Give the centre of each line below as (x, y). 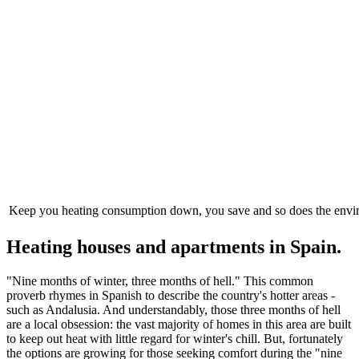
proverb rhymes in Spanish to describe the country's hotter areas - (171, 296)
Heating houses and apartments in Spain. (174, 247)
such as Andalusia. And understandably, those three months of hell (173, 310)
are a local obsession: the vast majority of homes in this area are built (179, 325)
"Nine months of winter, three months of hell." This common (160, 281)
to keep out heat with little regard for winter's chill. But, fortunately (175, 339)
